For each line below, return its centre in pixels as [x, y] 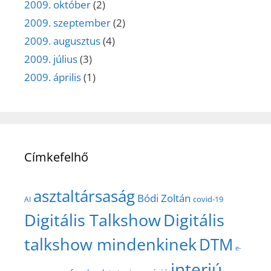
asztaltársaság [84, 196]
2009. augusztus [62, 41]
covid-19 [208, 199]
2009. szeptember [67, 23]
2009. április [53, 77]
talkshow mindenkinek [110, 244]
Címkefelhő [56, 157]
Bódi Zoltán [164, 198]
